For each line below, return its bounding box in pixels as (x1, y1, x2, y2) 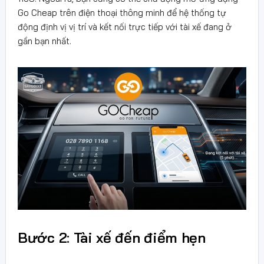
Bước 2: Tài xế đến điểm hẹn (18, 229, 206, 246)
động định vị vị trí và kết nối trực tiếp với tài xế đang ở (18, 21, 232, 32)
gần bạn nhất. (18, 35, 71, 47)
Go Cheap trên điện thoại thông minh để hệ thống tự (18, 6, 226, 18)
